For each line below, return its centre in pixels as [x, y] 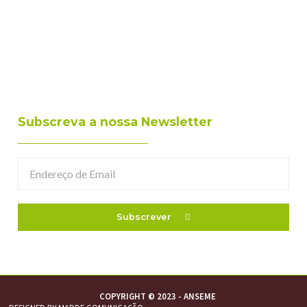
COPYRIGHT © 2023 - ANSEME [158, 296]
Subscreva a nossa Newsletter [115, 121]
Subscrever [144, 217]
